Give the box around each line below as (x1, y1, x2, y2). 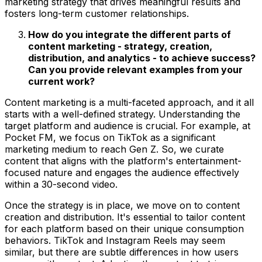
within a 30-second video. (5, 178, 118, 191)
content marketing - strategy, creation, (28, 40, 212, 53)
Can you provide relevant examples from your (28, 64, 243, 76)
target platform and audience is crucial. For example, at (5, 120, 250, 132)
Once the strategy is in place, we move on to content (5, 199, 240, 212)
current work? (28, 75, 95, 88)
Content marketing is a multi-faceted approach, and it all (5, 96, 254, 109)
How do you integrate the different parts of (28, 29, 231, 41)
